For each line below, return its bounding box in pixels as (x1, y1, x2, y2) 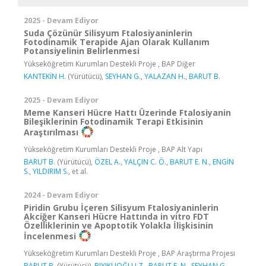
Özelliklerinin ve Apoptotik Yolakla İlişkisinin (24, 219, 213, 231)
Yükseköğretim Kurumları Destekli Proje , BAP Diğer (24, 58, 195, 69)
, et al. (68, 166, 88, 176)
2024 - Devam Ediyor (24, 189, 99, 200)
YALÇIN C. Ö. (124, 156, 166, 167)
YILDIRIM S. (33, 166, 68, 176)
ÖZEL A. (94, 156, 121, 167)
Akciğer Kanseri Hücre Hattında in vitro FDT (24, 210, 209, 222)
